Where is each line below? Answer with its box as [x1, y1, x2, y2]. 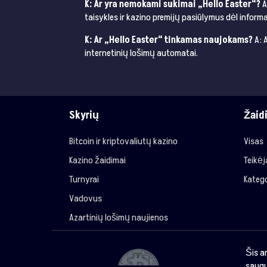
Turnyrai [69, 173, 100, 187]
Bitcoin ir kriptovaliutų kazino [69, 135, 178, 148]
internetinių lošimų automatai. [85, 46, 198, 60]
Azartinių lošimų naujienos [69, 211, 169, 225]
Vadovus [69, 192, 103, 206]
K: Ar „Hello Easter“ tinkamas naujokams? [85, 33, 253, 47]
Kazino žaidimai [69, 154, 126, 167]
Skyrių [69, 108, 100, 123]
